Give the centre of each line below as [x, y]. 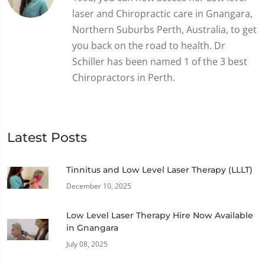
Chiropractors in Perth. [124, 77]
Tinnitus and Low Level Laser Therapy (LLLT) [159, 169]
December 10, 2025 [99, 186]
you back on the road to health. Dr [149, 45]
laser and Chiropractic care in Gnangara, [162, 13]
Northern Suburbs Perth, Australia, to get [164, 29]
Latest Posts [47, 137]
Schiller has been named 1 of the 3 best [160, 61]
